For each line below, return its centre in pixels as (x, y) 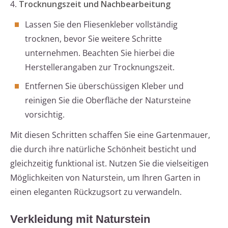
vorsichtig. (45, 115)
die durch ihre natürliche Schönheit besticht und (103, 149)
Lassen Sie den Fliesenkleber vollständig (101, 25)
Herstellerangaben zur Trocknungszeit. (100, 67)
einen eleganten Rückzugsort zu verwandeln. (96, 192)
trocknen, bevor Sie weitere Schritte (93, 39)
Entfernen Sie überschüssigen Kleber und (104, 86)
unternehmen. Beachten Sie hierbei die (100, 53)
